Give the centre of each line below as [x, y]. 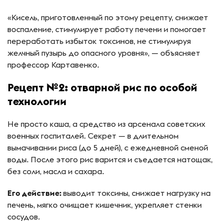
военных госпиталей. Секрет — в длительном [93, 136]
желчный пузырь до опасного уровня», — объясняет [104, 53]
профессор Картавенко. [53, 65]
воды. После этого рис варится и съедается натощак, [110, 160]
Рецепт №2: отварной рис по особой [102, 88]
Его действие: [35, 193]
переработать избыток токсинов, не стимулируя [99, 41]
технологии [37, 101]
